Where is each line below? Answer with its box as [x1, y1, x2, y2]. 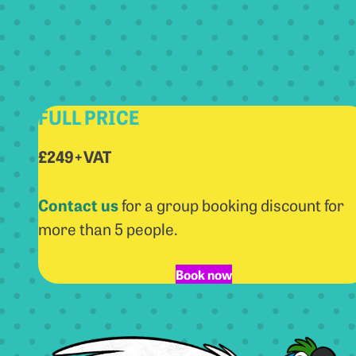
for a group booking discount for [118, 194, 344, 215]
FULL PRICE [38, 103, 139, 130]
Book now [175, 265, 232, 283]
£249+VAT [38, 145, 111, 167]
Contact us [38, 193, 118, 215]
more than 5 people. [38, 218, 178, 239]
